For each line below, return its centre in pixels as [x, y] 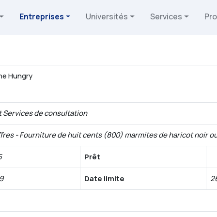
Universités [107, 16]
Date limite [104, 178]
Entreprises [41, 16]
